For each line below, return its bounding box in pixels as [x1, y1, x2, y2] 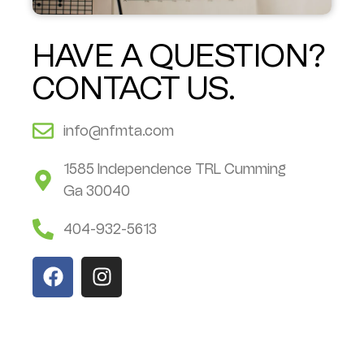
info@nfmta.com [63, 121, 174, 140]
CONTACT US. [32, 67, 236, 107]
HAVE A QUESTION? [32, 35, 325, 75]
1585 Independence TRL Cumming [63, 159, 286, 178]
